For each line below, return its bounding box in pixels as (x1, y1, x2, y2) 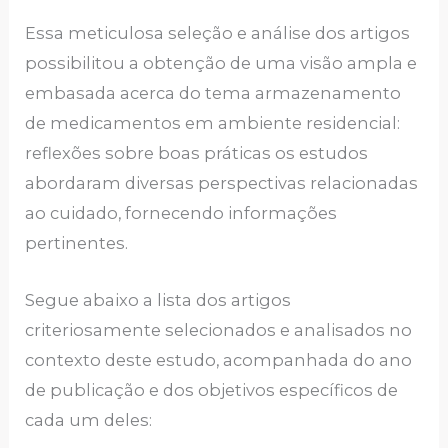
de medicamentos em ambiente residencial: (25, 113, 401, 134)
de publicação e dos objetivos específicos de (25, 379, 399, 400)
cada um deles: (25, 409, 153, 430)
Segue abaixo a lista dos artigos (25, 289, 292, 310)
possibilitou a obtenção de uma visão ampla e (25, 53, 418, 74)
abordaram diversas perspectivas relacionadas (25, 173, 419, 194)
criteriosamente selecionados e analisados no (25, 319, 413, 340)
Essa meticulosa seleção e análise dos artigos (25, 23, 411, 44)
